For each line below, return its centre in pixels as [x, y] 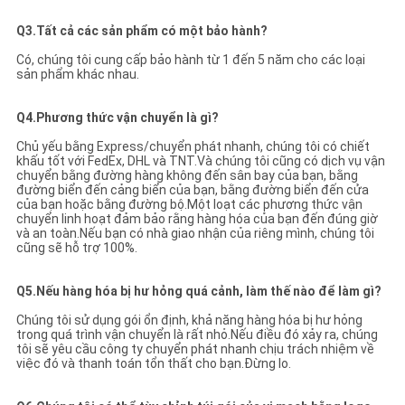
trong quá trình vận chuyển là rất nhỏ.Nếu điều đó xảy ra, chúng [197, 334]
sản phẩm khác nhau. [77, 74]
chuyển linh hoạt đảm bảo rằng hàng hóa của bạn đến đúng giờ [197, 218]
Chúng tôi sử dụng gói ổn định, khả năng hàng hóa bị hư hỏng [189, 320]
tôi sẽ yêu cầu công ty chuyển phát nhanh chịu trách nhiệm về [195, 348]
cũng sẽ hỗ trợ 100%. [76, 247]
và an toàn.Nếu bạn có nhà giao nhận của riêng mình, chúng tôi [195, 233]
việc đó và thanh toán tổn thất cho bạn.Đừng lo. [153, 363]
